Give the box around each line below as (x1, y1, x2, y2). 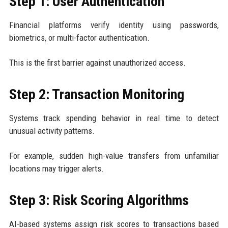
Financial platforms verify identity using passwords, (9, 19, 219, 30)
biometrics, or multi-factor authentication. (9, 32, 150, 43)
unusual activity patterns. (9, 125, 95, 136)
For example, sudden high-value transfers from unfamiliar (9, 150, 219, 161)
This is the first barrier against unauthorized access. (9, 57, 186, 68)
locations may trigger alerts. (9, 163, 104, 174)
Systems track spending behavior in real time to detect (9, 112, 219, 123)
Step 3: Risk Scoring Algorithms (9, 191, 189, 209)
